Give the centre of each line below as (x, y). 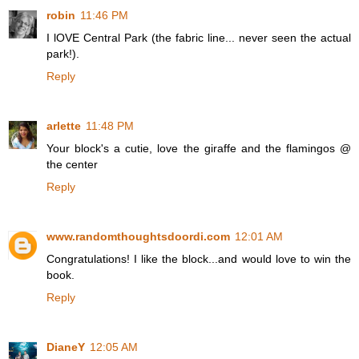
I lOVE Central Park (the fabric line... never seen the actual (199, 38)
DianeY (66, 347)
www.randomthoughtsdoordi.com (138, 237)
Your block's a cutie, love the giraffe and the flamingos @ (199, 149)
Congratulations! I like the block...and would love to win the (199, 259)
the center (72, 165)
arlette (64, 126)
